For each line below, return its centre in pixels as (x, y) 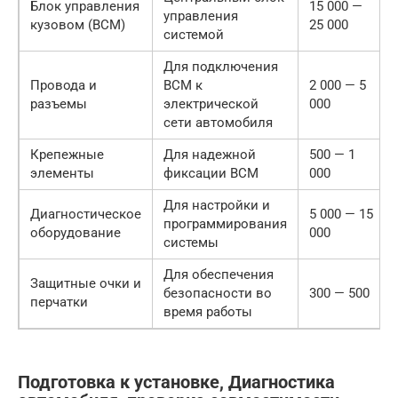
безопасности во (218, 293)
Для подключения (221, 66)
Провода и (64, 85)
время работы (208, 311)
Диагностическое (86, 214)
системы (191, 242)
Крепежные (67, 154)
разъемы (59, 103)
